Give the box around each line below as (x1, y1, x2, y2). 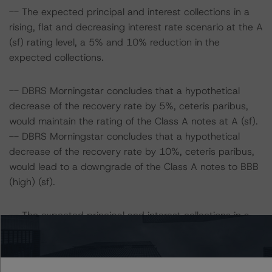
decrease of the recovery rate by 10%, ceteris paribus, (9, 145, 254, 158)
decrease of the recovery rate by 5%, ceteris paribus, (9, 100, 248, 112)
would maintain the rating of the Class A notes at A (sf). (9, 115, 258, 127)
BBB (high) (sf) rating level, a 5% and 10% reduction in (9, 239, 253, 252)
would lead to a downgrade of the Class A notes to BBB (9, 160, 259, 173)
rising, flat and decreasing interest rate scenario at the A (9, 21, 263, 33)
